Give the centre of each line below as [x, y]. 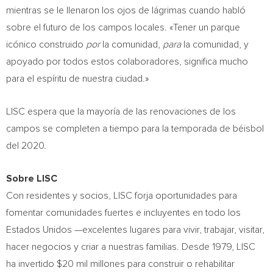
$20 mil [72, 264]
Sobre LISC [32, 179]
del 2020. [26, 146]
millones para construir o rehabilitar [161, 264]
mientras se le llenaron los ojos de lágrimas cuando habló [126, 10]
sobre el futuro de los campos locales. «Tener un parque [123, 27]
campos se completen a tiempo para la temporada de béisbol [135, 129]
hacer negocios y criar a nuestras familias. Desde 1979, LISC [131, 247]
